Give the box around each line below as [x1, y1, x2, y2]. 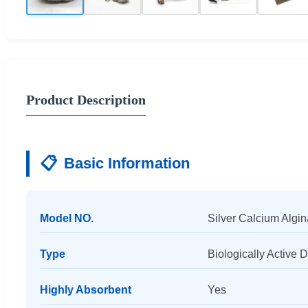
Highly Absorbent [40, 283, 131, 296]
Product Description [26, 91, 146, 107]
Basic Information [64, 155, 190, 172]
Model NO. [40, 212, 93, 224]
